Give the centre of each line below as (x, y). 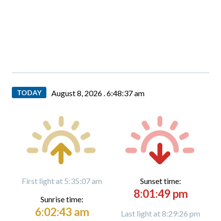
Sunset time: (161, 181)
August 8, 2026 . (79, 93)
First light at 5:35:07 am (62, 181)
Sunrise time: (62, 199)
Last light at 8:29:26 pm (161, 213)
